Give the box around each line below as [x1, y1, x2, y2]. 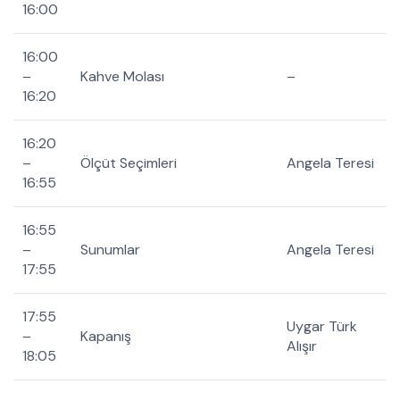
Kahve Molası [80, 67, 164, 86]
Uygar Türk [287, 317, 357, 336]
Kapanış [80, 327, 131, 346]
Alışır [287, 337, 317, 355]
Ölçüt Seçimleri [80, 154, 177, 172]
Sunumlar [80, 240, 140, 259]
